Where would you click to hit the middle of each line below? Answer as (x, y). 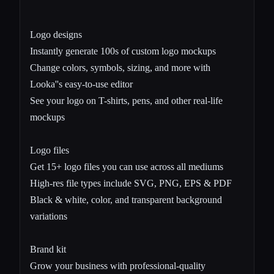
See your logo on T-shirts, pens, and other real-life (126, 100)
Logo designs (56, 34)
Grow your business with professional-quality (118, 265)
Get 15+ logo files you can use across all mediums (127, 166)
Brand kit (48, 249)
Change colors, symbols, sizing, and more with (120, 67)
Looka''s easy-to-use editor (81, 84)
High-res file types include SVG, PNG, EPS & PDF (131, 183)
